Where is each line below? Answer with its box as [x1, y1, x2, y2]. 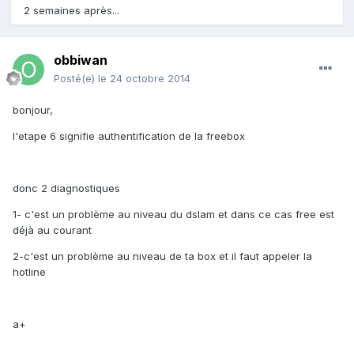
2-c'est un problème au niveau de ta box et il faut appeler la [13, 250, 312, 263]
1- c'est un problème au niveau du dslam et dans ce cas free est [13, 208, 334, 221]
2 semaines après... [24, 4, 119, 17]
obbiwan [54, 52, 107, 69]
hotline [13, 265, 46, 279]
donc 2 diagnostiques [13, 182, 120, 195]
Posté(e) [54, 72, 98, 85]
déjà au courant [13, 224, 92, 237]
